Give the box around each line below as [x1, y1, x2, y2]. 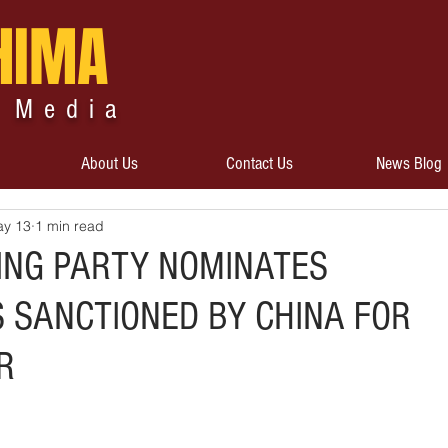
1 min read [35, 216, 104, 235]
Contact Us [225, 153, 293, 174]
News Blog [375, 153, 442, 174]
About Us [80, 153, 138, 174]
